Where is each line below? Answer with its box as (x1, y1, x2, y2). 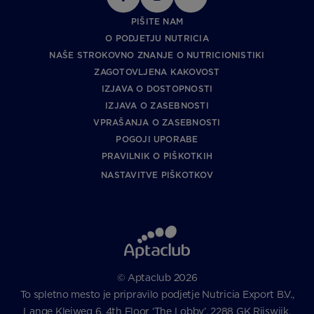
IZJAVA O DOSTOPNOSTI (101, 83, 213, 94)
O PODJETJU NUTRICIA (105, 33, 209, 43)
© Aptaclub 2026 (116, 272, 198, 283)
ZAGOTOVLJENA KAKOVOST (94, 67, 220, 77)
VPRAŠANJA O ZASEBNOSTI (93, 117, 221, 128)
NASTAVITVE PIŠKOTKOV (101, 170, 213, 180)
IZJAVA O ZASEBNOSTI (105, 100, 209, 111)
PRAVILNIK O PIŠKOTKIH (101, 151, 213, 161)
